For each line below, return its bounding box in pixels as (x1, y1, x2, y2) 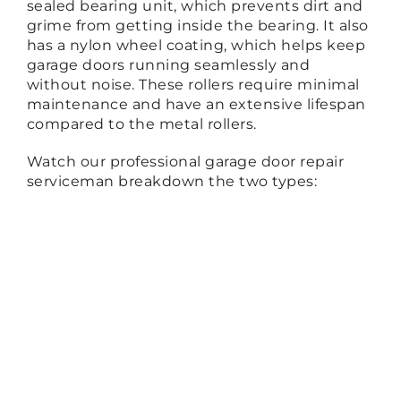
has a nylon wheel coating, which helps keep (26, 36, 366, 54)
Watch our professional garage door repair (26, 152, 345, 170)
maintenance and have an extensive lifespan (26, 95, 366, 113)
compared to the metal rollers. (26, 115, 257, 132)
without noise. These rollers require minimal (26, 75, 360, 93)
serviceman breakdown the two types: (26, 172, 318, 190)
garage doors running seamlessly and (26, 55, 311, 73)
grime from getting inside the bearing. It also (26, 16, 369, 34)
